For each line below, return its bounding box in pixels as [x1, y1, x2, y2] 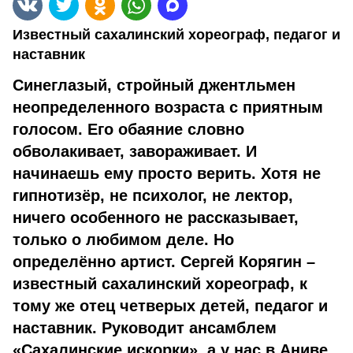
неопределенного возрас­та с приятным [13, 98, 323, 116]
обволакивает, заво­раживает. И [13, 143, 257, 160]
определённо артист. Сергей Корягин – [13, 253, 315, 270]
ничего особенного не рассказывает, [13, 209, 299, 226]
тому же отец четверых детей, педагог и [13, 297, 328, 314]
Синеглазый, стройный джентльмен [13, 76, 295, 94]
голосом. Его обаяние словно [13, 121, 244, 138]
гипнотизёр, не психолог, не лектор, [13, 187, 293, 204]
